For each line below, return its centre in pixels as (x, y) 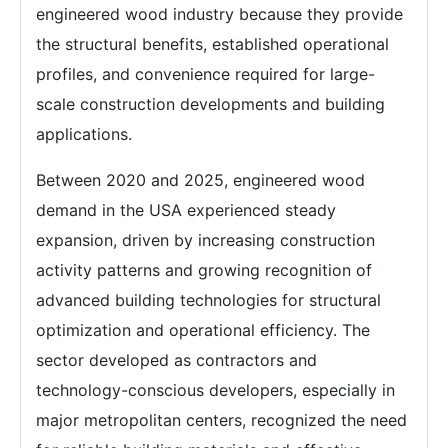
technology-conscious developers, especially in (215, 390)
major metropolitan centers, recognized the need (221, 420)
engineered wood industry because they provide (219, 14)
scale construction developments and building (210, 104)
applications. (84, 134)
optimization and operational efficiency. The (203, 330)
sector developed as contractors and (176, 360)
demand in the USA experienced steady (186, 210)
